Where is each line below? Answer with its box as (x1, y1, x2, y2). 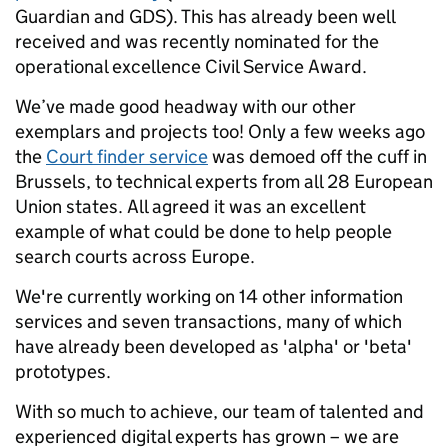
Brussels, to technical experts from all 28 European (15, 170, 433, 193)
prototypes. (15, 360, 111, 383)
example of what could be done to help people (15, 220, 392, 243)
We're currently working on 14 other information (15, 285, 403, 308)
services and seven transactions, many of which (15, 310, 402, 333)
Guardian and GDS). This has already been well (15, 5, 395, 28)
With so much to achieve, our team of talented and (15, 400, 424, 423)
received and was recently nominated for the (15, 30, 379, 53)
